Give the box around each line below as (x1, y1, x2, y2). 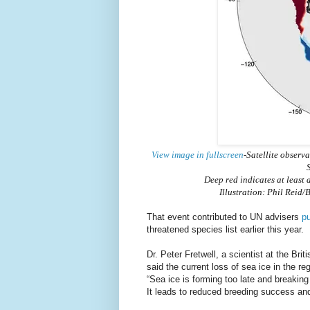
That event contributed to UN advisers (147, 212, 302, 223)
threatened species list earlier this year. (147, 224, 304, 235)
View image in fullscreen (151, 149, 244, 161)
